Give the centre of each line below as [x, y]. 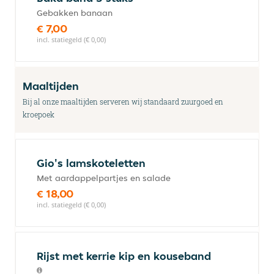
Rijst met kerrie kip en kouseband [124, 256]
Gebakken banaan [75, 13]
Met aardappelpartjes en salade [104, 178]
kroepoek [39, 114]
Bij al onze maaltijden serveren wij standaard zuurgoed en [123, 102]
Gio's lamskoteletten [91, 163]
